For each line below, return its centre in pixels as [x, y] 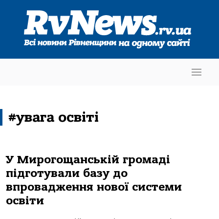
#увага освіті [54, 117]
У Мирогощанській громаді [88, 160]
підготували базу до [67, 173]
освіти [25, 201]
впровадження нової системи [94, 187]
